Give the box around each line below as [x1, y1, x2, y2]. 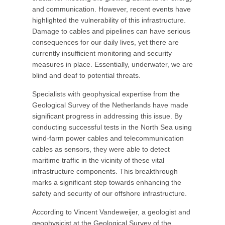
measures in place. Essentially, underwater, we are [32, 60, 193, 68]
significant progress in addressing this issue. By [32, 112, 182, 120]
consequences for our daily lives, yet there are [32, 38, 179, 46]
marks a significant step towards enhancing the [32, 178, 181, 186]
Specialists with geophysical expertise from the [32, 90, 180, 98]
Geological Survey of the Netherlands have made [32, 101, 188, 109]
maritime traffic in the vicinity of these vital [32, 156, 164, 164]
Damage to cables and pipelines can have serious [32, 27, 190, 35]
